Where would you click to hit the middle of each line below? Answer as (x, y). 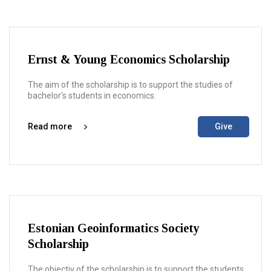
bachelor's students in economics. (92, 96)
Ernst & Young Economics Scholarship (129, 59)
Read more (50, 126)
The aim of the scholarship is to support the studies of (130, 85)
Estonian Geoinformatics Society (114, 228)
